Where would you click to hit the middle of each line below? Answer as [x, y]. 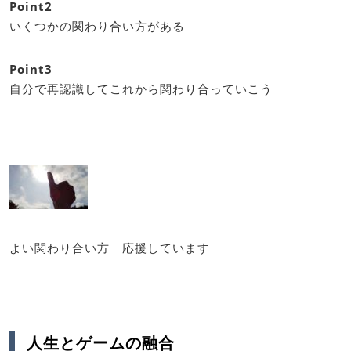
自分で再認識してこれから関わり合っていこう [141, 89]
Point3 [31, 69]
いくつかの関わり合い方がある [97, 26]
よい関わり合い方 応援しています [110, 248]
